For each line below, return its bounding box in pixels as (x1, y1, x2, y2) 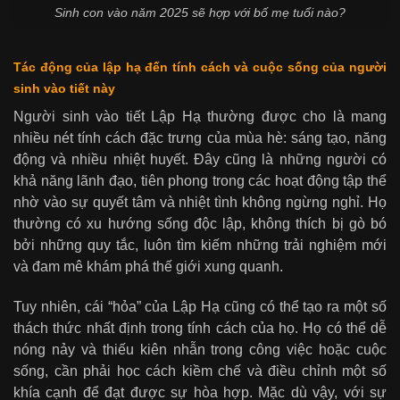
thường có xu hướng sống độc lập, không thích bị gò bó (13, 215, 387, 231)
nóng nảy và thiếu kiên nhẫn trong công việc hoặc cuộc (13, 341, 387, 357)
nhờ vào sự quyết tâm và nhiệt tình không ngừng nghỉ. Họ (13, 194, 387, 210)
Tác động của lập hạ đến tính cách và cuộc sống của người (13, 60, 387, 74)
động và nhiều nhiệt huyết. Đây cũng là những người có (13, 151, 387, 167)
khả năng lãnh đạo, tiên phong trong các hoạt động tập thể (13, 172, 387, 188)
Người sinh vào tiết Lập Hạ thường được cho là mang (13, 108, 387, 124)
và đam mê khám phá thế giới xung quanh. (13, 258, 283, 274)
